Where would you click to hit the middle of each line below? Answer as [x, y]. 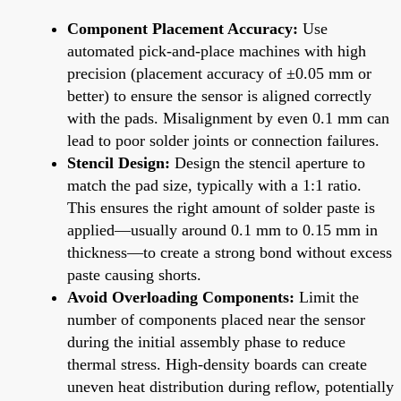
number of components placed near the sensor [216, 319]
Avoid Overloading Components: [181, 297]
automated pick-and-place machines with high [217, 51]
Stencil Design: [119, 162]
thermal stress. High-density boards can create [217, 364]
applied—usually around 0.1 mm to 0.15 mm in [222, 230]
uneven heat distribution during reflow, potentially [230, 386]
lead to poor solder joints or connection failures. [223, 140]
